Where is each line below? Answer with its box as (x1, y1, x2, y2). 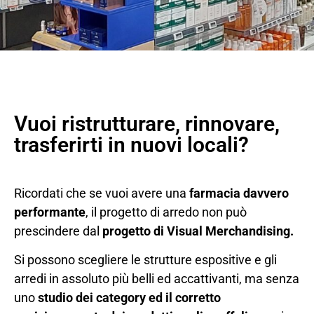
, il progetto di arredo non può (86, 205, 247, 219)
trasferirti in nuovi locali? (14, 132, 249, 157)
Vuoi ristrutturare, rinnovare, (14, 111, 280, 136)
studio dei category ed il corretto (35, 290, 221, 306)
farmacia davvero (186, 186, 289, 200)
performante (14, 205, 86, 219)
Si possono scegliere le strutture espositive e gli (14, 252, 277, 268)
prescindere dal (14, 224, 102, 238)
